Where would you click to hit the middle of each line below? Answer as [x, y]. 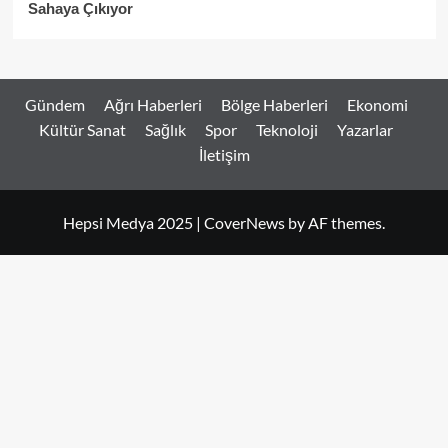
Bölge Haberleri [274, 105]
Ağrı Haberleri [152, 105]
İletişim [224, 155]
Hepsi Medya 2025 [129, 223]
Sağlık [165, 130]
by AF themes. [335, 223]
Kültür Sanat [82, 130]
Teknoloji [287, 130]
